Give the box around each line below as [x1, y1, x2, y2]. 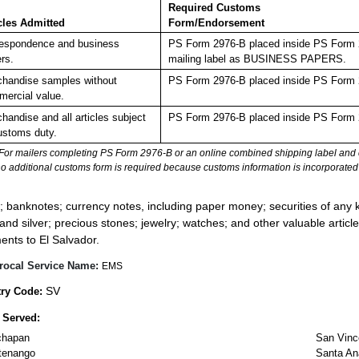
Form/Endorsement [167, 17, 264, 30]
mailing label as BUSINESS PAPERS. [167, 53, 346, 66]
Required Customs [167, 2, 260, 14]
